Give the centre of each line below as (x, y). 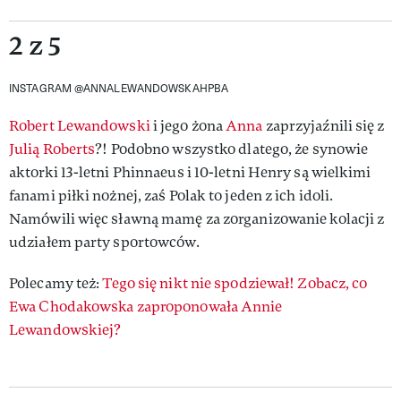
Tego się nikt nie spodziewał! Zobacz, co (235, 283)
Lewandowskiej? (65, 330)
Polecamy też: (56, 283)
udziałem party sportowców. (104, 242)
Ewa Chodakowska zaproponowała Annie (146, 307)
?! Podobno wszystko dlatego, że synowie (232, 149)
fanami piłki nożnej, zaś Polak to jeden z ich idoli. (171, 196)
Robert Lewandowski (80, 126)
